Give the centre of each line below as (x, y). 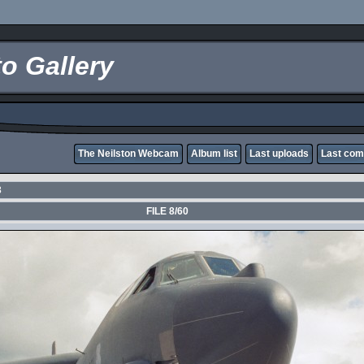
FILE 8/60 (167, 211)
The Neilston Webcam (128, 154)
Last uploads (279, 154)
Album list (214, 154)
